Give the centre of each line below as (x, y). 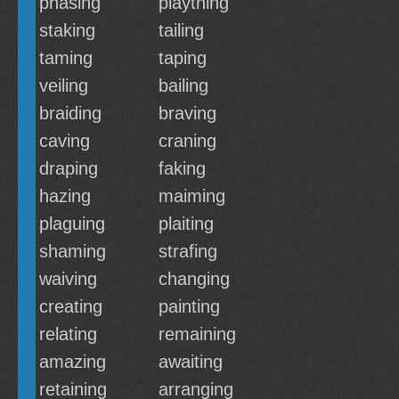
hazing (65, 196)
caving (65, 141)
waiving (68, 279)
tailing (181, 30)
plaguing (72, 224)
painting (189, 306)
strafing (188, 251)
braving (187, 113)
